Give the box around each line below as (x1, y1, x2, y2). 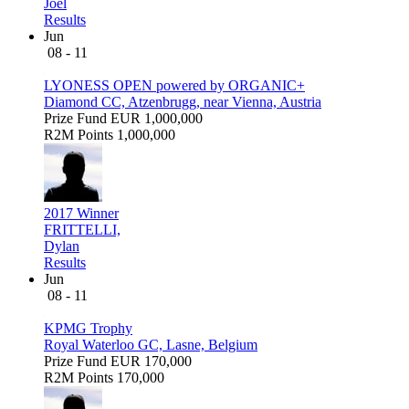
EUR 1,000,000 (110, 110, 203, 127)
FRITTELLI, (44, 222, 121, 238)
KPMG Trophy (44, 320, 132, 337)
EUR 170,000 (110, 353, 192, 370)
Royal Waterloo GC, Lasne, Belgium (44, 337, 257, 353)
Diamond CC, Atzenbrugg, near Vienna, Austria (44, 94, 321, 110)
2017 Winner (44, 205, 119, 222)
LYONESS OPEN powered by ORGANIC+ (44, 78, 305, 94)
